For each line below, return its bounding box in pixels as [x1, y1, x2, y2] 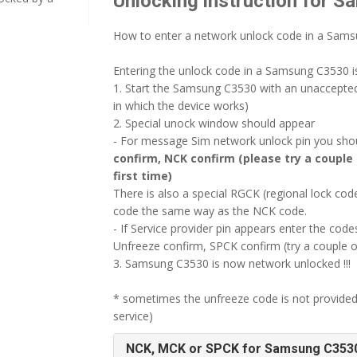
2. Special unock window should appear [112, 116, 315, 131]
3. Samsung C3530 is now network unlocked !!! [112, 256, 351, 271]
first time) [112, 168, 172, 183]
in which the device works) [112, 98, 249, 113]
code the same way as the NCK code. [112, 203, 307, 218]
